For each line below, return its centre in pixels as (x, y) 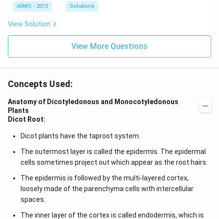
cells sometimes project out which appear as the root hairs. (114, 162)
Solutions (82, 6)
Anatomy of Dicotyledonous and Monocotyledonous (93, 102)
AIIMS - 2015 (32, 6)
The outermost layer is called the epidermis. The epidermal (113, 152)
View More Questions (109, 46)
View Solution (29, 24)
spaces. (33, 199)
